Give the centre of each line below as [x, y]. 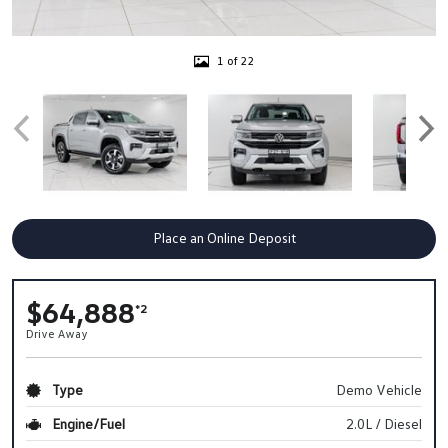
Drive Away [57, 333]
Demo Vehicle [378, 389]
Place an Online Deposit [224, 237]
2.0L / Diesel [383, 423]
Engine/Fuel [87, 423]
